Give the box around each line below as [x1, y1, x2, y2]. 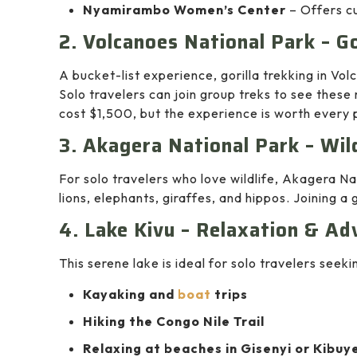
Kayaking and [83, 286, 178, 302]
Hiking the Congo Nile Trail [83, 313, 265, 329]
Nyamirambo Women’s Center [83, 2, 286, 18]
